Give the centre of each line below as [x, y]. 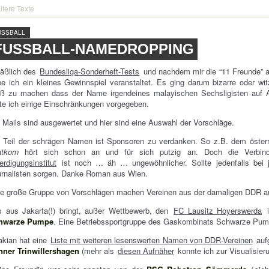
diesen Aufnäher [146, 251]
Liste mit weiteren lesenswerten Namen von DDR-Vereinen [152, 240]
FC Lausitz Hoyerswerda [218, 210]
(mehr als [98, 251]
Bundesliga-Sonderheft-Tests [90, 71]
